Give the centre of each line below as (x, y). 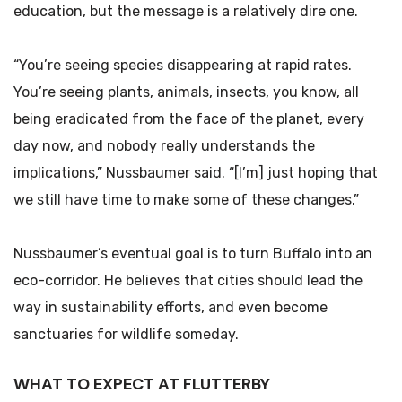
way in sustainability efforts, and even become (170, 307)
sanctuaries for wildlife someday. (126, 334)
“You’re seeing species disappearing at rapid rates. (183, 65)
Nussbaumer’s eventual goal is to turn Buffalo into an (193, 253)
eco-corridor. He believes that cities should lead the (188, 280)
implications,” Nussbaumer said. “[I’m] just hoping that (196, 173)
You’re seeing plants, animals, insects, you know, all (186, 92)
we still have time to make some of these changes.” (186, 200)
